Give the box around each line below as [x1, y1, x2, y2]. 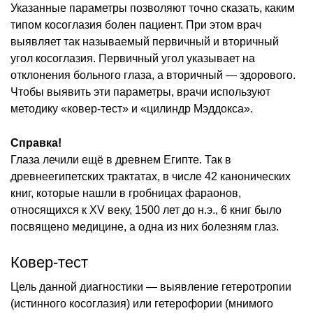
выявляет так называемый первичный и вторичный [10, 35, 279, 48]
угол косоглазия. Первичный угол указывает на [10, 52, 255, 64]
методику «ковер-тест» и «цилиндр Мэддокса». [10, 102, 253, 115]
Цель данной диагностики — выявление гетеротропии [10, 280, 291, 293]
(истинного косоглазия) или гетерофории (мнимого [10, 297, 273, 310]
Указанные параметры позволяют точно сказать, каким [10, 1, 295, 14]
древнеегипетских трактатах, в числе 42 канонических [10, 170, 291, 182]
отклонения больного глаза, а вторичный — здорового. [10, 68, 296, 81]
